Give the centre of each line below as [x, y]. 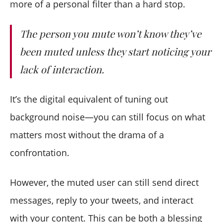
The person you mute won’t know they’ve [111, 33]
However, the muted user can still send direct [104, 182]
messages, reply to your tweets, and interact [102, 200]
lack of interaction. [62, 69]
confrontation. [40, 152]
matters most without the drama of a [87, 135]
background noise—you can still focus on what [108, 117]
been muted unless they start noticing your [115, 51]
